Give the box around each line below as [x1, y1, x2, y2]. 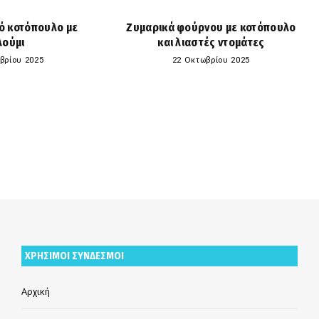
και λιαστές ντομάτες [157, 35, 265, 49]
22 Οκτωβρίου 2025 [172, 55, 251, 65]
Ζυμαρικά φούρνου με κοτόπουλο [126, 20, 296, 34]
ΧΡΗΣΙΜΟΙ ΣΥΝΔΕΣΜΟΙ [25, 249, 125, 262]
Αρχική [21, 286, 51, 297]
